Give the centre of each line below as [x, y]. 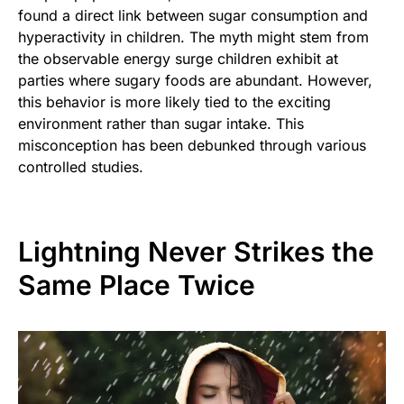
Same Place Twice [137, 285]
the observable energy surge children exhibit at [178, 58]
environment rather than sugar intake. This [161, 123]
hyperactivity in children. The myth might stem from [193, 37]
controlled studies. [81, 166]
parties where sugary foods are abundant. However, [195, 80]
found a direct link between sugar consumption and [193, 15]
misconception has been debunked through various [192, 145]
